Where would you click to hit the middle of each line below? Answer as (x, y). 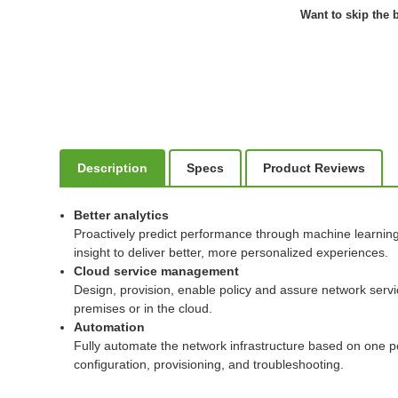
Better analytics (122, 215)
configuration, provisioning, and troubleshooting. (209, 364)
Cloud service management (157, 271)
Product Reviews (314, 167)
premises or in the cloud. (143, 308)
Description (113, 167)
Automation (110, 326)
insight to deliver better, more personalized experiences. (231, 252)
